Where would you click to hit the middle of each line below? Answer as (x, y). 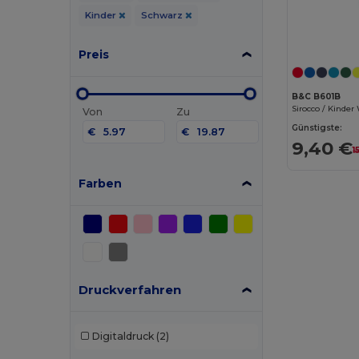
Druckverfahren (130, 289)
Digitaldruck (122, 337)
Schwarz (163, 15)
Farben (101, 183)
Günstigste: (317, 127)
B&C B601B (317, 96)
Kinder (101, 15)
